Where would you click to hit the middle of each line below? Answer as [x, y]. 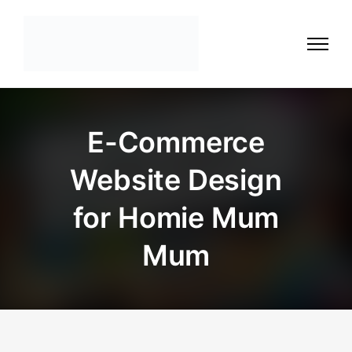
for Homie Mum [176, 218]
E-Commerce [176, 143]
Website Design [176, 180]
